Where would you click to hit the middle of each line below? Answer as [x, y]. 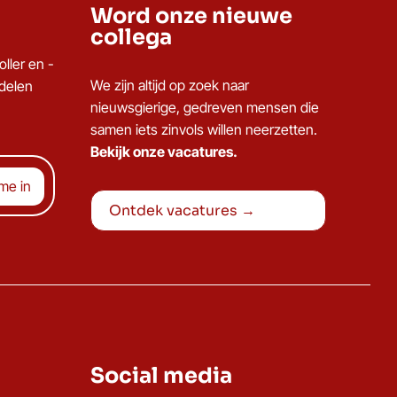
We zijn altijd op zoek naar [170, 85]
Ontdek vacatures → [182, 210]
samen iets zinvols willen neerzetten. [204, 129]
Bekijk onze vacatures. [164, 152]
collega [131, 37]
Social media [161, 376]
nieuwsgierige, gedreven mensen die [205, 107]
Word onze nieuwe [191, 16]
